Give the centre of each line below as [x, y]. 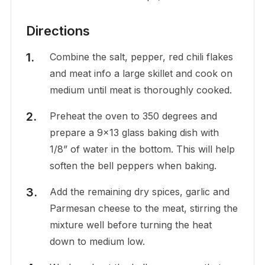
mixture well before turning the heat [130, 225]
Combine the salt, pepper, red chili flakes [141, 57]
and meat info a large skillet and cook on [141, 74]
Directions [58, 31]
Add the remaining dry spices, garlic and [139, 192]
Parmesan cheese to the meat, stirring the [143, 209]
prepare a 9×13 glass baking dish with [134, 133]
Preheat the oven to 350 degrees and [133, 116]
